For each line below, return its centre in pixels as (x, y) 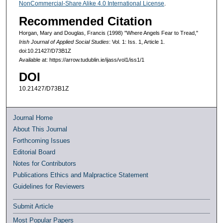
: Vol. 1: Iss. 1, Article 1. (137, 42)
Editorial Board (34, 152)
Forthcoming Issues (42, 140)
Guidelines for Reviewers (49, 186)
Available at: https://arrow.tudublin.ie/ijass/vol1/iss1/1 (81, 60)
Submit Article (33, 206)
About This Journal (40, 129)
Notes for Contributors (45, 163)
